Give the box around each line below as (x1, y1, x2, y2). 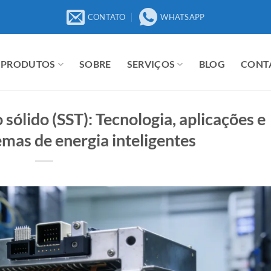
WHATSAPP (160, 12, 205, 22)
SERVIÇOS (126, 58, 175, 70)
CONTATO (87, 12, 126, 22)
